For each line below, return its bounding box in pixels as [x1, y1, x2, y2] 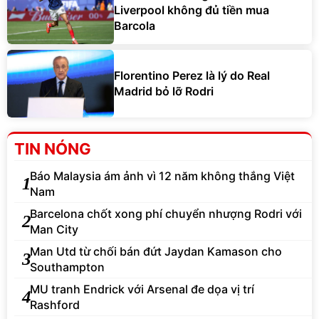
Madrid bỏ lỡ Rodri [114, 84, 214, 99]
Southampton [30, 259, 105, 274]
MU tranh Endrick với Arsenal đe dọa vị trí [30, 281, 254, 296]
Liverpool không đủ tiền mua [114, 3, 269, 18]
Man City [30, 221, 78, 236]
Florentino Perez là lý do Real [114, 68, 270, 83]
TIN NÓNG [14, 139, 91, 158]
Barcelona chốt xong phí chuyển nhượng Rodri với [30, 206, 302, 221]
